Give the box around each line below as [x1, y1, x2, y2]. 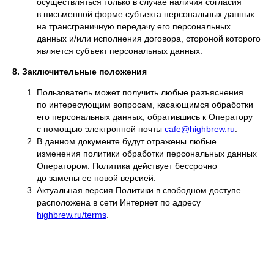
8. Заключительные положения [12, 67, 147, 76]
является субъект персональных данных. [37, 46, 202, 56]
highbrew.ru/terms [37, 210, 106, 220]
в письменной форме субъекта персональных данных [37, 9, 254, 19]
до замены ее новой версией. [37, 173, 156, 183]
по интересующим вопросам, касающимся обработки [37, 100, 253, 109]
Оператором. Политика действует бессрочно [37, 161, 217, 171]
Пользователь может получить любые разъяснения [37, 87, 243, 97]
